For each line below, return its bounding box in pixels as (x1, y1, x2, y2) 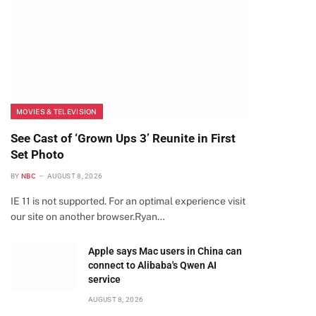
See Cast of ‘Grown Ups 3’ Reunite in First (11, 131, 236, 145)
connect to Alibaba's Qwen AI (88, 260, 217, 271)
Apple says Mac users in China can (88, 245, 242, 257)
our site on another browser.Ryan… (11, 211, 165, 222)
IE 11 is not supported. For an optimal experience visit (11, 195, 245, 207)
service (88, 274, 121, 285)
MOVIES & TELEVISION (16, 107, 97, 116)
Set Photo (11, 147, 64, 162)
